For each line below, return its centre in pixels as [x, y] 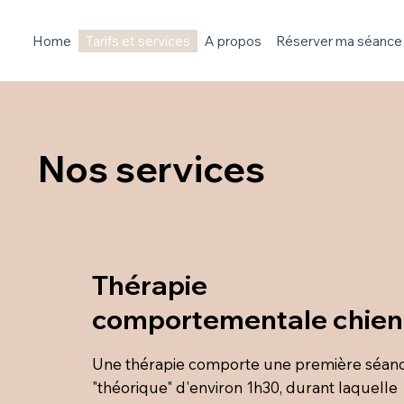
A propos [234, 41]
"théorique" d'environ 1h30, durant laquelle [244, 387]
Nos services [151, 169]
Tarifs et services [138, 41]
